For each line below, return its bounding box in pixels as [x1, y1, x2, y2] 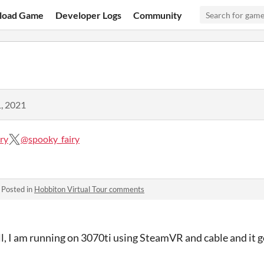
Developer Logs [55, 9, 122, 21]
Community [133, 9, 183, 21]
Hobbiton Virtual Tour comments [34, 184, 144, 194]
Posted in [1, 184, 34, 194]
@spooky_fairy [21, 133, 80, 144]
